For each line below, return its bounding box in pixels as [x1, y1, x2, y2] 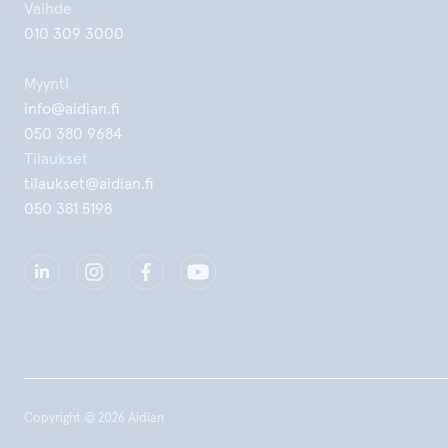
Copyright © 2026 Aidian [24, 412, 164, 425]
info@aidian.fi [24, 101, 119, 117]
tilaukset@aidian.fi [24, 176, 153, 192]
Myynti [24, 76, 69, 92]
